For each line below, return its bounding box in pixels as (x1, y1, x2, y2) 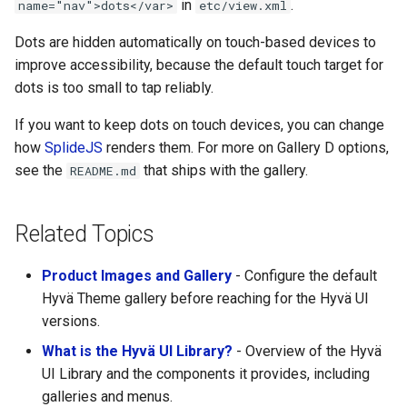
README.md (70, 163, 136, 180)
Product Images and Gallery (42, 267, 232, 285)
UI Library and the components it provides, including (42, 365, 370, 383)
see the (15, 162, 66, 180)
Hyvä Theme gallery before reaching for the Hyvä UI (42, 290, 369, 308)
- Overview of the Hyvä (233, 342, 382, 361)
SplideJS (45, 139, 103, 157)
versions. (42, 313, 100, 331)
